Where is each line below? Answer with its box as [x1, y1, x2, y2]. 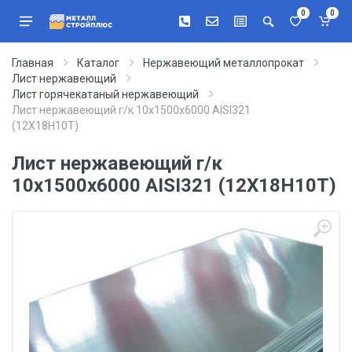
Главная [12, 57, 53, 69]
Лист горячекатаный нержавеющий [12, 88, 199, 101]
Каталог [77, 57, 119, 69]
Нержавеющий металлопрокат [143, 57, 304, 69]
